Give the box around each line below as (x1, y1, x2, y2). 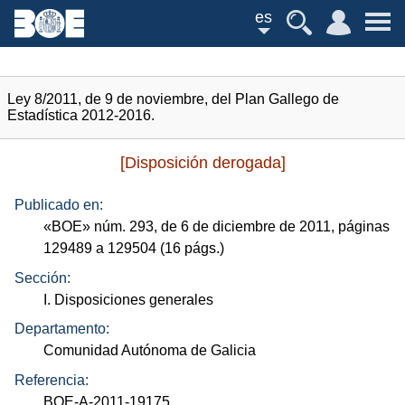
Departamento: (14, 321, 109, 337)
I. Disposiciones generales (43, 291, 214, 307)
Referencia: (14, 372, 89, 388)
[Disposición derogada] (119, 154, 286, 172)
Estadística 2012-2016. (7, 108, 155, 123)
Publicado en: (14, 197, 103, 213)
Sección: (14, 269, 71, 286)
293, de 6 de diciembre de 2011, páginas (126, 219, 391, 235)
